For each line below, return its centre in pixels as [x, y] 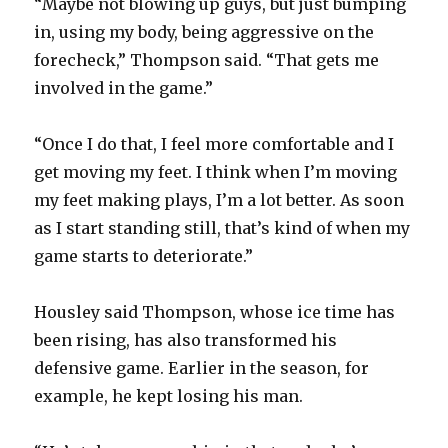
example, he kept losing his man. [169, 395]
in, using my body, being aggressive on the [204, 31]
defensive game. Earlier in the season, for [202, 367]
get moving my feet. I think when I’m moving [216, 171]
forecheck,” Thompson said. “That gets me [207, 59]
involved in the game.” [124, 87]
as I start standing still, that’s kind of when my [222, 227]
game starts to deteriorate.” [144, 255]
